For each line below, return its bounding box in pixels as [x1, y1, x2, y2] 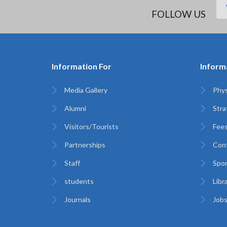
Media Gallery [64, 86, 107, 94]
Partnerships [64, 140, 105, 149]
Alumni [64, 104, 86, 112]
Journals [64, 195, 91, 204]
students [64, 177, 94, 185]
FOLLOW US [152, 8, 206, 20]
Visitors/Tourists [64, 122, 119, 131]
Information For [52, 61, 111, 71]
